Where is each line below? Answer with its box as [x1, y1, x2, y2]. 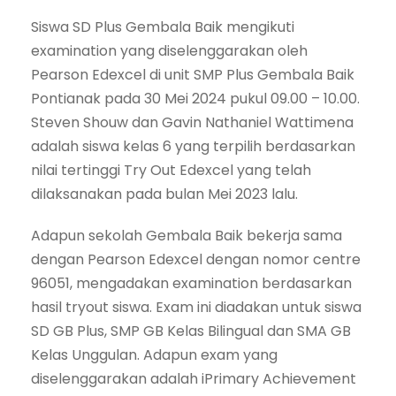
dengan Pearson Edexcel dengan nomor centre [31, 248, 361, 270]
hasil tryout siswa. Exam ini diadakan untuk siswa [31, 296, 362, 317]
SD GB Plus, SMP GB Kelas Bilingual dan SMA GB [31, 320, 351, 341]
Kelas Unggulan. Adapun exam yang [31, 344, 278, 365]
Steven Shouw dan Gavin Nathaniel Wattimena [31, 111, 354, 133]
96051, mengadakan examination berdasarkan [31, 272, 352, 293]
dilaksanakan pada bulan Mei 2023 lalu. [31, 183, 298, 204]
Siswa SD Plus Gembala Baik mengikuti [31, 16, 294, 37]
